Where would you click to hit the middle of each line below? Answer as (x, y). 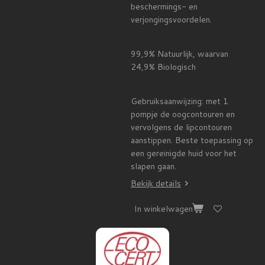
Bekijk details (156, 183)
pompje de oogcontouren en (183, 114)
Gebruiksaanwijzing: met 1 (180, 101)
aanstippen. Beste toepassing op (192, 140)
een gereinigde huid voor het (184, 153)
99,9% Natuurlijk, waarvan (180, 54)
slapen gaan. (155, 166)
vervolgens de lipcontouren (181, 127)
